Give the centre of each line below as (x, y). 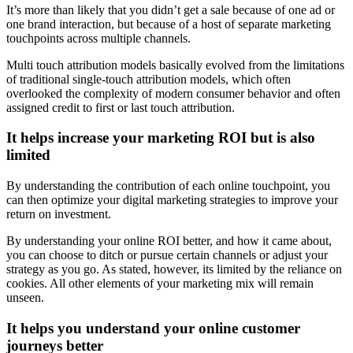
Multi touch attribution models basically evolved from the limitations (175, 65)
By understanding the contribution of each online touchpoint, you (168, 185)
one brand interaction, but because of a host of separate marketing (169, 24)
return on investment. (59, 214)
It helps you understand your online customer (153, 328)
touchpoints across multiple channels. (98, 38)
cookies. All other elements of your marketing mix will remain (160, 283)
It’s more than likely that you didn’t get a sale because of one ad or (171, 9)
